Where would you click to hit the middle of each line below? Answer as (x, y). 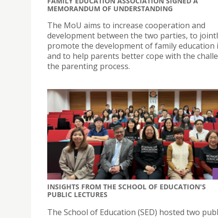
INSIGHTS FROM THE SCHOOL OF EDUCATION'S (127, 186)
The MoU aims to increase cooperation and (126, 26)
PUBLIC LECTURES (77, 194)
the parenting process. (89, 66)
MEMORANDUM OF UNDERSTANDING (110, 9)
